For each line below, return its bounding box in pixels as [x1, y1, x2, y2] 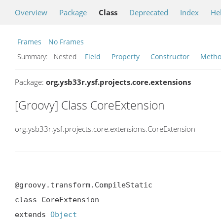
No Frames [48, 37, 84, 46]
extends [15, 210, 50, 219]
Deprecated [129, 7, 168, 17]
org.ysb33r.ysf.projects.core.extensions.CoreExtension [15, 123, 195, 134]
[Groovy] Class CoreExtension [15, 97, 165, 113]
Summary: [17, 52, 49, 61]
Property [111, 52, 140, 61]
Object [50, 210, 77, 219]
